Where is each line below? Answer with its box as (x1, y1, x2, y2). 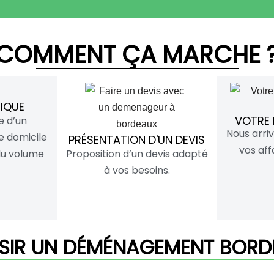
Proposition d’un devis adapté (65, 146, 208, 161)
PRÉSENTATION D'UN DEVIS (68, 131, 206, 147)
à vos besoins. (103, 163, 170, 177)
